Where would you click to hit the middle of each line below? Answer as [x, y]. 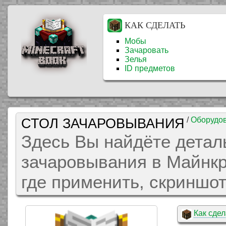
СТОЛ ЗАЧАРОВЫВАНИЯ [103, 123]
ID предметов [150, 68]
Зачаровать [147, 50]
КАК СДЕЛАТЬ [155, 25]
